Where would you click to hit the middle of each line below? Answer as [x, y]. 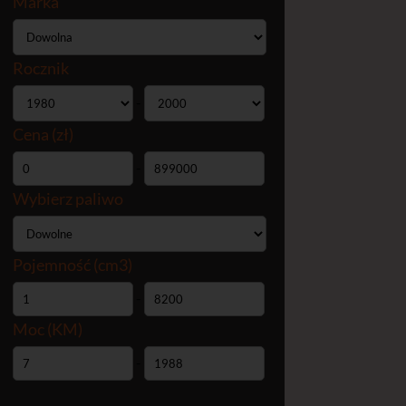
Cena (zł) [43, 135]
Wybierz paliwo [68, 199]
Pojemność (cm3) [73, 265]
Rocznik [41, 68]
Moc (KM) [48, 329]
